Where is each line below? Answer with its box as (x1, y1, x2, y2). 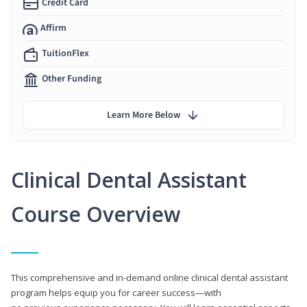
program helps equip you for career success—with (11, 286, 221, 299)
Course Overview (11, 199, 180, 228)
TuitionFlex (42, 46, 89, 60)
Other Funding (42, 71, 101, 86)
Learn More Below (107, 108, 180, 122)
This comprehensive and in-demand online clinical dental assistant (11, 271, 288, 284)
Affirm (40, 21, 66, 35)
